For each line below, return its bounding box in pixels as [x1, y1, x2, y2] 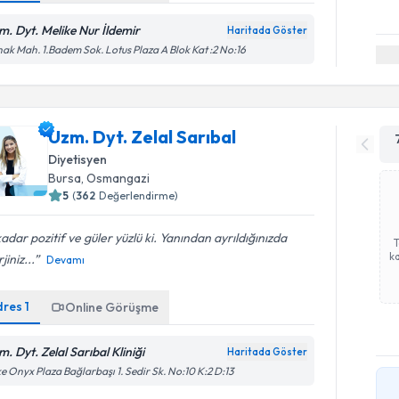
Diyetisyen [48, 151, 108, 167]
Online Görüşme [65, 299, 159, 315]
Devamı [46, 253, 85, 266]
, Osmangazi [81, 170, 151, 186]
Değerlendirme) [99, 189, 179, 202]
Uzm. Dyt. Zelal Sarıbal [48, 126, 237, 148]
